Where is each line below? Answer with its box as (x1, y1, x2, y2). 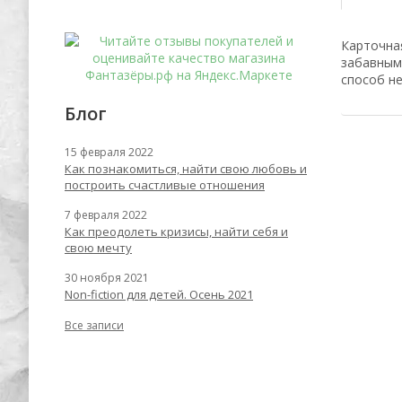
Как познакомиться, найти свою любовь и (65, 161, 307, 177)
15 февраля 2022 (65, 144, 153, 160)
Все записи (65, 318, 124, 333)
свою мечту (65, 240, 132, 256)
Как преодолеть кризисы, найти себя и (65, 223, 288, 240)
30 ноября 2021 (65, 270, 149, 285)
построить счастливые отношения (65, 177, 265, 193)
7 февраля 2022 (65, 207, 147, 223)
